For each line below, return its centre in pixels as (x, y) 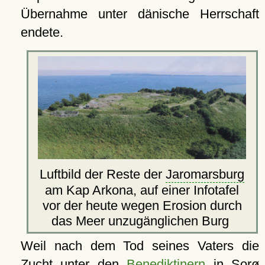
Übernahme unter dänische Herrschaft (140, 14)
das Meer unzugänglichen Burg (142, 221)
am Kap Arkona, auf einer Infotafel (142, 190)
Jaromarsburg (205, 174)
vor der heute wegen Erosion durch (142, 205)
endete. (42, 32)
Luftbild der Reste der (103, 174)
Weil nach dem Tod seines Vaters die (140, 245)
